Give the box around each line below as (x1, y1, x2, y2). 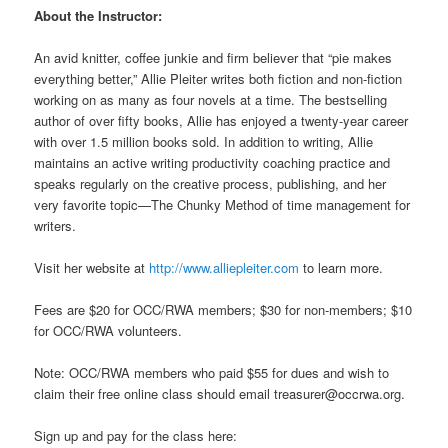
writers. (34, 215, 77, 235)
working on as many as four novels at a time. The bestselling (34, 89, 388, 109)
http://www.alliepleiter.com (149, 257, 300, 277)
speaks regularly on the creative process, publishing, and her (34, 173, 387, 193)
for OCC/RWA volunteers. (34, 321, 183, 341)
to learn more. (299, 257, 384, 277)
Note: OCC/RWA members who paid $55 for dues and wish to (34, 363, 390, 383)
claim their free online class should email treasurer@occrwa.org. (34, 384, 406, 404)
